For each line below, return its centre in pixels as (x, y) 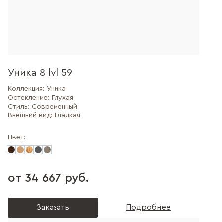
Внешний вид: (31, 115)
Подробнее (148, 207)
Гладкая (67, 115)
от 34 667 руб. (48, 178)
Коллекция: (27, 89)
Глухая (62, 98)
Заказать (53, 207)
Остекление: (30, 98)
